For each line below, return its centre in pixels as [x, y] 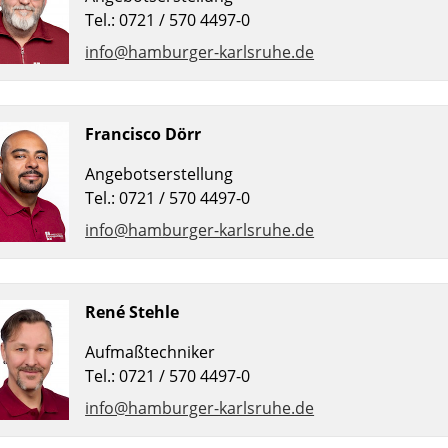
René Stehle [132, 312]
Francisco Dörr [143, 134]
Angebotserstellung [159, 174]
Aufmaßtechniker [150, 352]
